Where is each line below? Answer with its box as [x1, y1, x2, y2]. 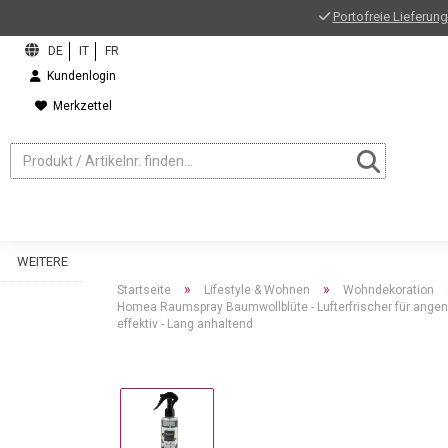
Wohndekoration [343, 283, 434, 297]
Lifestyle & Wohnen [204, 283, 310, 297]
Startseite [117, 283, 171, 297]
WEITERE [17, 254, 68, 269]
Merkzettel [46, 99, 112, 113]
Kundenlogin [41, 69, 116, 83]
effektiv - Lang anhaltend [117, 317, 253, 331]
